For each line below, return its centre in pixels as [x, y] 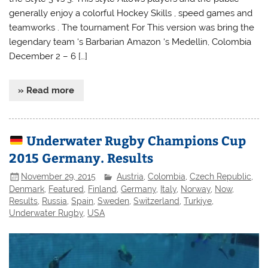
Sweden [114, 201]
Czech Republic [221, 176]
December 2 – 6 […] [48, 56]
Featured [66, 189]
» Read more [46, 90]
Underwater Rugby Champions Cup [135, 141]
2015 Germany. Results [81, 158]
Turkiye [198, 201]
